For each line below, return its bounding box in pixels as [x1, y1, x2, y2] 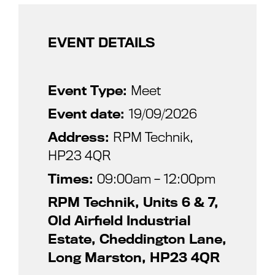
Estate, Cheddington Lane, [48, 231, 227, 247]
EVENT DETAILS [48, 35, 155, 50]
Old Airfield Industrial [48, 213, 191, 228]
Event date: [48, 106, 128, 122]
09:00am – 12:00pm [97, 171, 215, 187]
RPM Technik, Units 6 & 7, [48, 195, 219, 210]
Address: [48, 130, 113, 145]
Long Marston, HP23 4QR [48, 250, 220, 265]
